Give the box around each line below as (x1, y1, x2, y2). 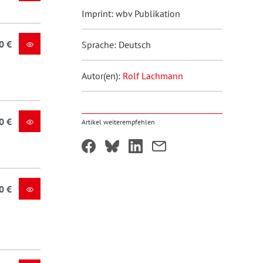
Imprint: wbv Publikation (81, 8, 180, 19)
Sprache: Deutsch (81, 39, 151, 50)
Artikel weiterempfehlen (81, 117, 155, 126)
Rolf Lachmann (122, 70, 183, 82)
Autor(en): (81, 70, 123, 82)
